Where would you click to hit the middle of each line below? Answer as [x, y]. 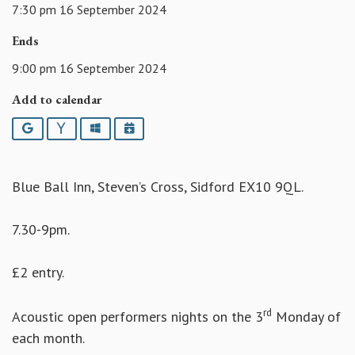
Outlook [120, 128]
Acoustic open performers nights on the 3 [137, 317]
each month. [48, 338]
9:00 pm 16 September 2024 [89, 68]
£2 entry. [38, 273]
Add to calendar [57, 99]
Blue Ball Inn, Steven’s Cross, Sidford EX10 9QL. [158, 187]
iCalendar [158, 128]
